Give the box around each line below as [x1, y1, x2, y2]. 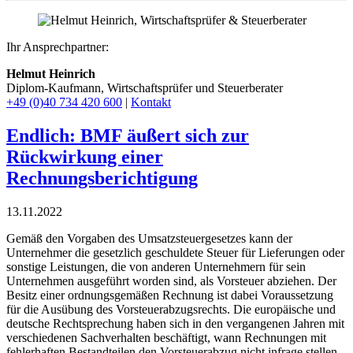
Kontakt [131, 95, 171, 109]
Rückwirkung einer [6, 146, 163, 167]
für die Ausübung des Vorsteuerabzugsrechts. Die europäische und [6, 302, 336, 316]
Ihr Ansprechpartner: [6, 39, 109, 54]
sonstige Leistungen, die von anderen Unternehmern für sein [6, 259, 306, 273]
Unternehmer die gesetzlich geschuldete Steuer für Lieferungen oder [6, 245, 344, 259]
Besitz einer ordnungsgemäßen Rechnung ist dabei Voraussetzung [6, 288, 333, 302]
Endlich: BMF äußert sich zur [6, 124, 249, 146]
